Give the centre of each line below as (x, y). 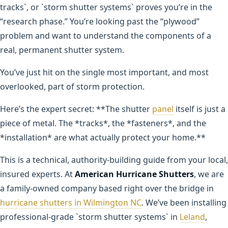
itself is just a (199, 109)
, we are (209, 174)
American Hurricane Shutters (134, 174)
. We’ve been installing (184, 202)
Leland (192, 217)
